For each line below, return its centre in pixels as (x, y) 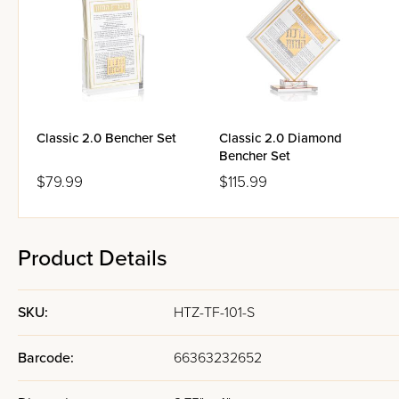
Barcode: (46, 358)
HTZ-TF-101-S (214, 313)
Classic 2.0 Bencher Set (106, 138)
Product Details (93, 258)
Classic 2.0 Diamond (281, 138)
